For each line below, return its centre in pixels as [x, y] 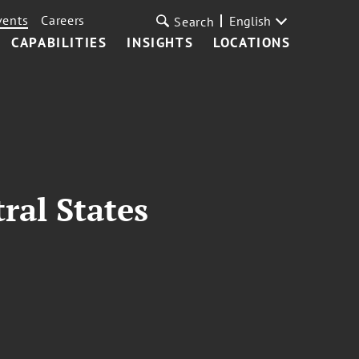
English [250, 21]
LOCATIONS [252, 42]
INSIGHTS [160, 42]
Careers [63, 20]
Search [194, 22]
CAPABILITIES [59, 42]
